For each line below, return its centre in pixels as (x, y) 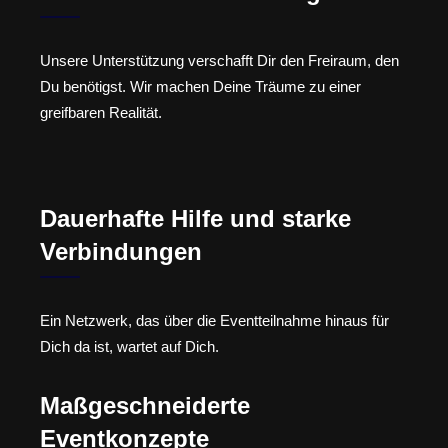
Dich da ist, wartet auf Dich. (129, 347)
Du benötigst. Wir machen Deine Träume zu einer (200, 86)
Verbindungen (121, 252)
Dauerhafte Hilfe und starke (195, 219)
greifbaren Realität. (101, 112)
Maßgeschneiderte (145, 405)
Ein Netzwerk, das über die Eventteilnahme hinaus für (214, 321)
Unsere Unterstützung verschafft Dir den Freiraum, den (219, 60)
